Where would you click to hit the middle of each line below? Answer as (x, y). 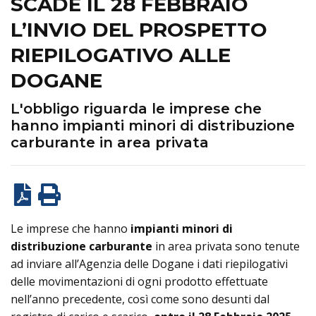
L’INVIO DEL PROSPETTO (139, 30)
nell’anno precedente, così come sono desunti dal (140, 299)
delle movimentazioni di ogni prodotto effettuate (139, 281)
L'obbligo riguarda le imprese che (136, 109)
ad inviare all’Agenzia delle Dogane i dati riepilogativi (149, 264)
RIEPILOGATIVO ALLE (121, 55)
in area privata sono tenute (226, 246)
